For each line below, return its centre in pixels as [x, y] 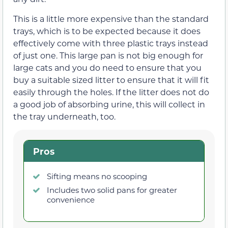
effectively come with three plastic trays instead [111, 43]
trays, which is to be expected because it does [107, 31]
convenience [71, 199]
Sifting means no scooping [97, 176]
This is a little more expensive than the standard [111, 18]
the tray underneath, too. [64, 116]
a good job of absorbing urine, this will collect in [109, 104]
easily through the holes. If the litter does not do [111, 92]
